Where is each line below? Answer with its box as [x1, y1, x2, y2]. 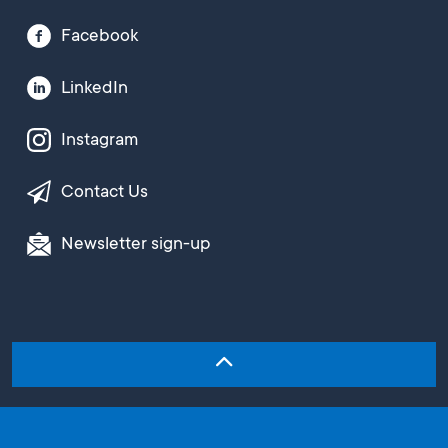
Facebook [61, 27, 138, 48]
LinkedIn [61, 79, 128, 100]
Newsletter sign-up [61, 235, 210, 256]
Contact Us [61, 183, 148, 204]
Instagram [61, 131, 138, 152]
